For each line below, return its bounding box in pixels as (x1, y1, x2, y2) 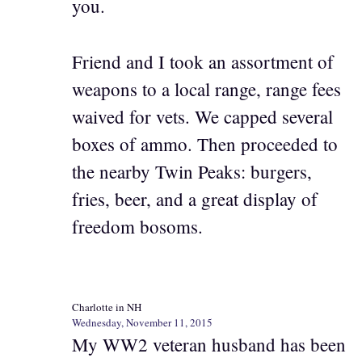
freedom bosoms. (72, 213, 203, 238)
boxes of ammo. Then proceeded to (72, 131, 338, 156)
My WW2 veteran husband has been (72, 332, 346, 357)
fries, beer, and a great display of (72, 186, 318, 211)
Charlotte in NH (72, 300, 141, 315)
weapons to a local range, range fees (72, 76, 341, 101)
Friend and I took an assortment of (72, 48, 334, 74)
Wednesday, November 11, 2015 (72, 315, 213, 330)
